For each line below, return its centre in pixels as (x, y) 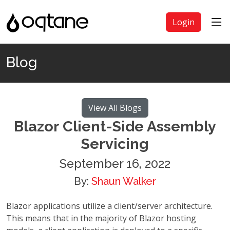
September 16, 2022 (115, 164)
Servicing (115, 144)
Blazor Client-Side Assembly (115, 126)
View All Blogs (115, 108)
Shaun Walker (124, 181)
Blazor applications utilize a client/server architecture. (109, 206)
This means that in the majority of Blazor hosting (101, 218)
